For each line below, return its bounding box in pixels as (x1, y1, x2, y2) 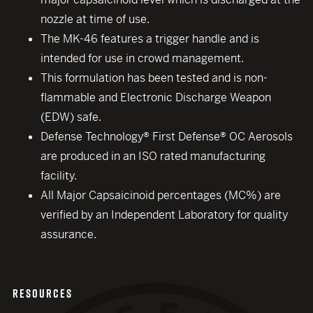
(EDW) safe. (41, 110, 101, 124)
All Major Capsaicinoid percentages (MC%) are (41, 188, 281, 203)
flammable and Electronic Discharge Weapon (41, 90, 271, 105)
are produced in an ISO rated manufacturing (41, 149, 265, 163)
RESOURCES (13, 285, 73, 302)
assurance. (41, 227, 96, 242)
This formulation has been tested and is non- (41, 71, 268, 85)
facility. (41, 168, 77, 183)
